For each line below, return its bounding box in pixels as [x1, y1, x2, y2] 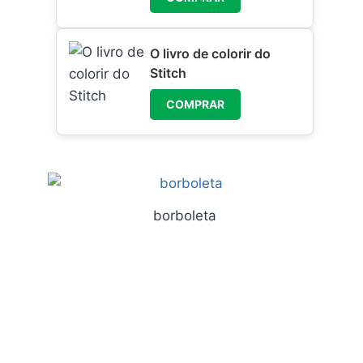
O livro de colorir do [150, 45, 271, 62]
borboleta [153, 207, 217, 224]
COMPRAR [166, 97, 225, 112]
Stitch [150, 65, 187, 82]
